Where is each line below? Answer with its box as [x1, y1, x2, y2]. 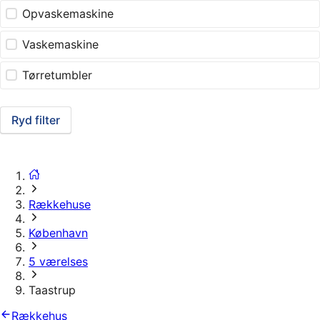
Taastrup [29, 283, 76, 298]
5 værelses [29, 254, 88, 269]
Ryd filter [11, 113, 60, 128]
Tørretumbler [22, 68, 93, 83]
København [29, 226, 88, 241]
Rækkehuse [29, 197, 91, 212]
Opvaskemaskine [22, 6, 114, 21]
